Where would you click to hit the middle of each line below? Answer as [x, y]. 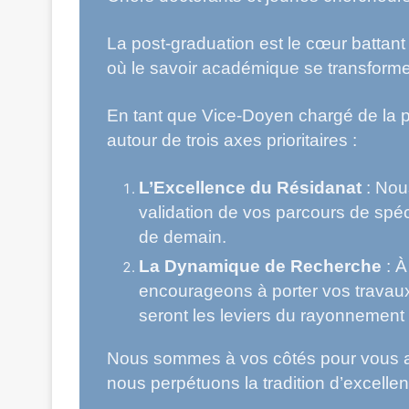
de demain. [183, 236]
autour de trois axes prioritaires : [232, 140]
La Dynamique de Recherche [260, 266]
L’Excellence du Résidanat [250, 187]
